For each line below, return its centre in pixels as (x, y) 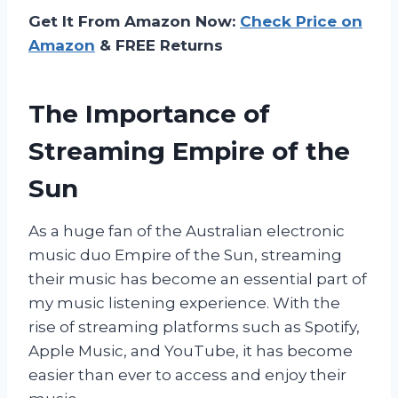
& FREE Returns (159, 45)
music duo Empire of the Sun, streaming (185, 255)
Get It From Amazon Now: (134, 21)
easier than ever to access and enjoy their (187, 374)
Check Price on (301, 21)
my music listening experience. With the (184, 302)
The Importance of (149, 113)
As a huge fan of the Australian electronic (187, 231)
